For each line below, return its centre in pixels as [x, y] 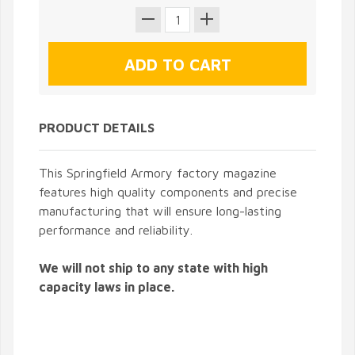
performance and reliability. [116, 230]
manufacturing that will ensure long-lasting [160, 211]
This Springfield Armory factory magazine [158, 173]
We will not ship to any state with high [153, 268]
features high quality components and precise [168, 192]
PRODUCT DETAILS [97, 128]
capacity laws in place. [107, 287]
